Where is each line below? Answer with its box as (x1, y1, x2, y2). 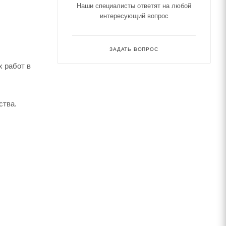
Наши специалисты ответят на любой (77, 2, 191, 10)
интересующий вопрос (99, 12, 168, 20)
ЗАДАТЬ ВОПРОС (109, 46, 158, 52)
